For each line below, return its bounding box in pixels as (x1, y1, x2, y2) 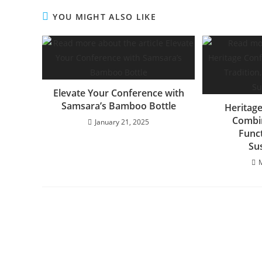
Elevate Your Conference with (53, 87, 184, 99)
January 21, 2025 (95, 117, 150, 127)
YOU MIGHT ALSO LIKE (53, 11, 157, 22)
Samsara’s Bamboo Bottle (61, 99, 176, 112)
